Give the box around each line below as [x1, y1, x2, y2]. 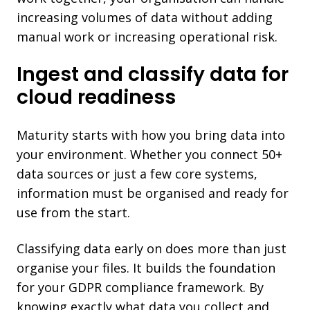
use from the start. [17, 203, 130, 221]
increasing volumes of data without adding [17, 8, 273, 26]
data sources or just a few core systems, [17, 165, 257, 182]
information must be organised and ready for [17, 184, 289, 201]
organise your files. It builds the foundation [17, 259, 275, 276]
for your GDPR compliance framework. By [17, 278, 264, 295]
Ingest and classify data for [17, 60, 289, 88]
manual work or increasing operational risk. [17, 28, 277, 45]
